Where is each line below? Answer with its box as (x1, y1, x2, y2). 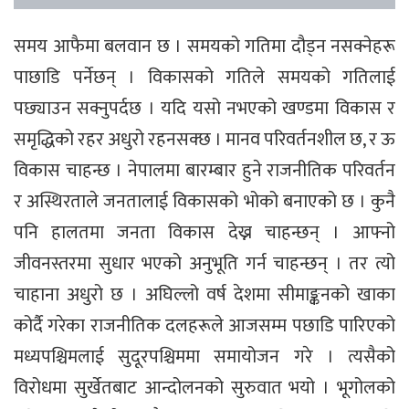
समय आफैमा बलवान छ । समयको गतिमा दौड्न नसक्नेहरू (14, 30, 395, 62)
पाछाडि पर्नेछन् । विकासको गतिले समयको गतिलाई (14, 61, 395, 93)
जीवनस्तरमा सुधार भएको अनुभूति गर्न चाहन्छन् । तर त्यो (14, 247, 395, 279)
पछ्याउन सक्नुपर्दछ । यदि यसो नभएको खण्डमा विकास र (14, 92, 395, 124)
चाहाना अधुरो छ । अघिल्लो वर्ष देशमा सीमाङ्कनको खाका (14, 278, 395, 310)
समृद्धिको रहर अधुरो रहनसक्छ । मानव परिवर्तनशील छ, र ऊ (14, 123, 395, 155)
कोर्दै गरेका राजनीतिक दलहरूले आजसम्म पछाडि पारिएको (14, 309, 395, 341)
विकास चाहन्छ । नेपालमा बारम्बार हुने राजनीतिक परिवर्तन (14, 154, 395, 186)
